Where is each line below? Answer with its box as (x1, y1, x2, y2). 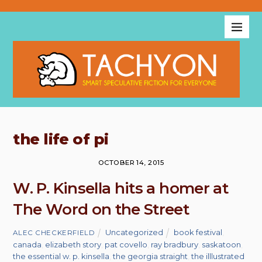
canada (13, 239, 42, 249)
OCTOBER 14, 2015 (98, 158, 164, 167)
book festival (174, 227, 223, 237)
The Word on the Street (13, 200, 189, 219)
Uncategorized (105, 227, 163, 237)
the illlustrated (191, 251, 245, 261)
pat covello (105, 239, 148, 249)
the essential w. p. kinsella (13, 251, 110, 261)
